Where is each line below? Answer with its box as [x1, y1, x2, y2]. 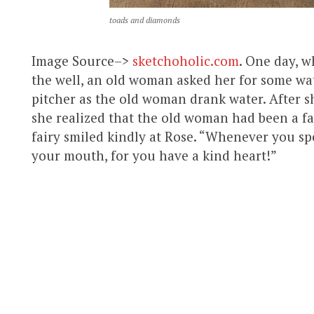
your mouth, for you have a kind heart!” [32, 146, 277, 164]
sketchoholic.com [132, 51, 239, 69]
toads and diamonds [109, 14, 180, 25]
